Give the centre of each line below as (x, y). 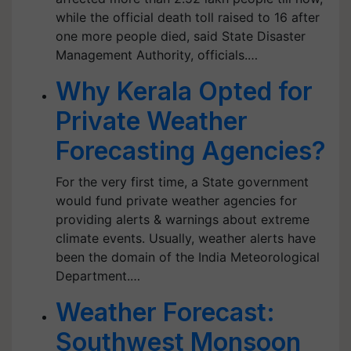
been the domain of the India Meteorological (188, 257)
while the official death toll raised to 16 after (188, 17)
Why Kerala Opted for (184, 91)
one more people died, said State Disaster (181, 36)
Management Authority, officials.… (157, 55)
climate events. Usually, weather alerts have (186, 238)
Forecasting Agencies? (191, 151)
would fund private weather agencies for (176, 201)
